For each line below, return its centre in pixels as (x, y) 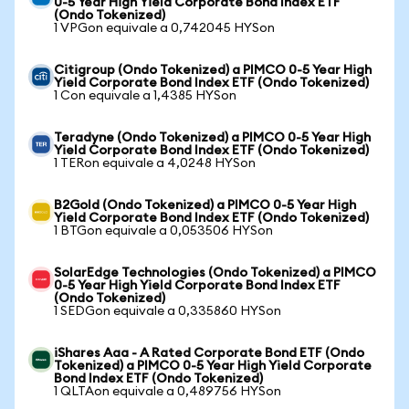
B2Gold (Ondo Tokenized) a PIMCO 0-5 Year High (205, 205)
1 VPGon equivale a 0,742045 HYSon (164, 28)
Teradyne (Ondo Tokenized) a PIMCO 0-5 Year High (212, 138)
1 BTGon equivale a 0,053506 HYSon (163, 231)
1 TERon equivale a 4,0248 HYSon (155, 163)
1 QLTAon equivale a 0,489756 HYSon (168, 392)
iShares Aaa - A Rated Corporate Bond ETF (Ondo (209, 353)
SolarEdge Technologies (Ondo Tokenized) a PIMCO (215, 273)
